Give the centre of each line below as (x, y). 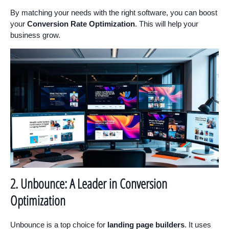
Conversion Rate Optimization (81, 24)
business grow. (35, 35)
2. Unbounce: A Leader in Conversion (89, 183)
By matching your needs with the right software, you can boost (114, 12)
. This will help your (167, 24)
